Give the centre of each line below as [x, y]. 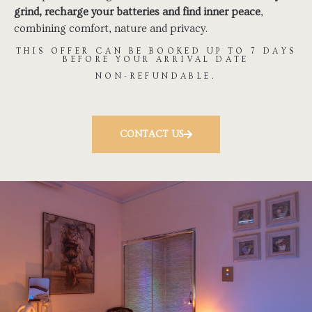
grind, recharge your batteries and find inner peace [137, 12]
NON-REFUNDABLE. [156, 76]
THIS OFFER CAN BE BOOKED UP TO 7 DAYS [156, 51]
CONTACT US [152, 134]
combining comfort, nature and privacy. [111, 29]
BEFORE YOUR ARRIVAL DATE [156, 59]
